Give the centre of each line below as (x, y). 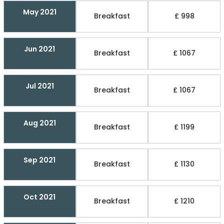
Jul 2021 (39, 86)
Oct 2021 (40, 197)
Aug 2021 (39, 123)
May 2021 (39, 12)
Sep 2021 (40, 160)
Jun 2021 (40, 49)
